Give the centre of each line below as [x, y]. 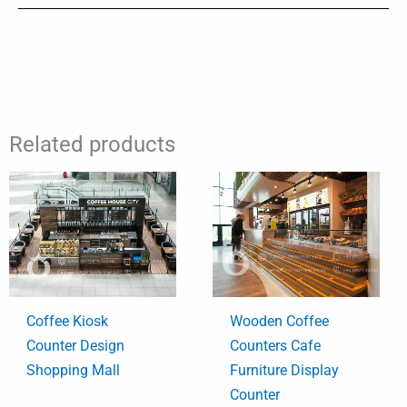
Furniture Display [285, 371]
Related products [92, 144]
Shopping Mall [74, 371]
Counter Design [76, 346]
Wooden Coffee [280, 322]
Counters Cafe [276, 346]
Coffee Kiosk [68, 322]
